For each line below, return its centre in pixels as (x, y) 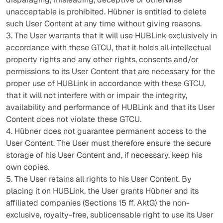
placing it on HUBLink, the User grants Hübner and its (102, 191)
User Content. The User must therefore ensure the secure (109, 143)
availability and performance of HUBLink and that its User (111, 107)
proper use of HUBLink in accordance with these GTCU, (106, 83)
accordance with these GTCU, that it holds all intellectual (109, 48)
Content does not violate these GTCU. (74, 119)
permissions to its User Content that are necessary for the (111, 71)
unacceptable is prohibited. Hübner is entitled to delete (106, 12)
